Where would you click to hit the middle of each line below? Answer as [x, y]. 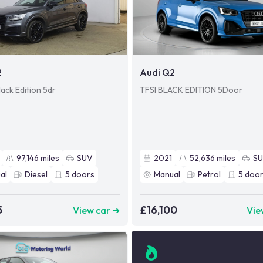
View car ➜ [97, 210]
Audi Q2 [158, 73]
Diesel [36, 175]
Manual [167, 175]
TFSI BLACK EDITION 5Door [191, 90]
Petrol [210, 175]
